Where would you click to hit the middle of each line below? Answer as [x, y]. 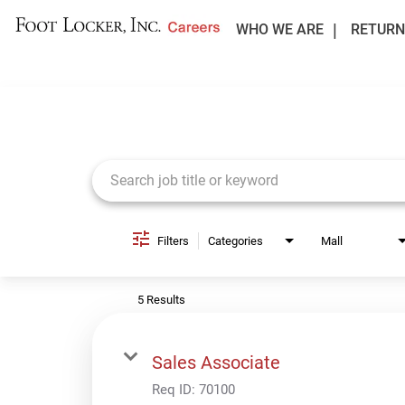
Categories [235, 240]
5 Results [161, 299]
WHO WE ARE [279, 29]
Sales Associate [216, 362]
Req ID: [175, 389]
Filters [173, 240]
